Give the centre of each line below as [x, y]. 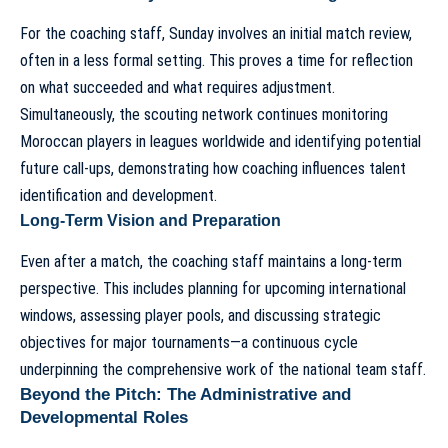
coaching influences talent [324, 169]
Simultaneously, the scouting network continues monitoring [204, 115]
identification [61, 196]
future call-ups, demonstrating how [131, 169]
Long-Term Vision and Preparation [150, 221]
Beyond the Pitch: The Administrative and [185, 394]
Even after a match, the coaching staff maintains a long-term [211, 261]
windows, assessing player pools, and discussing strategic [200, 315]
